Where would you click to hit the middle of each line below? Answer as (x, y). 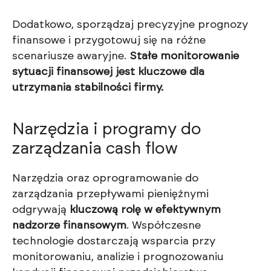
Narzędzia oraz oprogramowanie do (105, 179)
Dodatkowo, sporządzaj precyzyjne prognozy (130, 25)
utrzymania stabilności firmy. (88, 88)
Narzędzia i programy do (107, 129)
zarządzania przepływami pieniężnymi (110, 194)
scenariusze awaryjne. (71, 57)
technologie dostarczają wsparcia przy (114, 242)
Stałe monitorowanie (184, 57)
